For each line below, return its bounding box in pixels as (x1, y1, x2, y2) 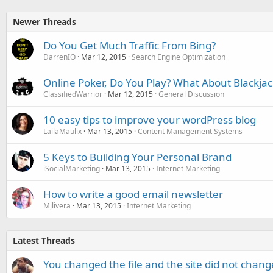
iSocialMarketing (43, 163, 100, 174)
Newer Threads (13, 15, 76, 27)
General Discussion (158, 88, 224, 99)
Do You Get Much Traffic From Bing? (43, 38, 216, 52)
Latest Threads (13, 234, 75, 246)
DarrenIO (43, 51, 76, 62)
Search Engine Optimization (132, 51, 225, 62)
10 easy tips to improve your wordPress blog (43, 112, 256, 127)
